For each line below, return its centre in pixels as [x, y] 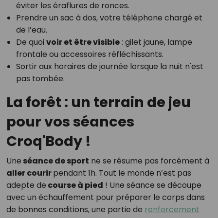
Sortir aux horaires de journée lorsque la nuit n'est [109, 67]
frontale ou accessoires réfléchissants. [90, 54]
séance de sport [55, 161]
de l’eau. [31, 30]
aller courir [29, 173]
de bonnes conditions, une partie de [75, 210]
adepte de [26, 185]
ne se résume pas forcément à [149, 161]
